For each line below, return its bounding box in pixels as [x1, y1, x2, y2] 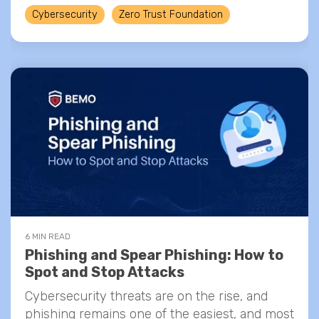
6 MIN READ [25, 231, 70, 241]
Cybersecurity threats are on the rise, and [25, 288, 268, 304]
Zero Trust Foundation [119, 9, 223, 21]
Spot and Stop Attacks [25, 263, 184, 281]
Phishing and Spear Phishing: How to [25, 246, 283, 263]
